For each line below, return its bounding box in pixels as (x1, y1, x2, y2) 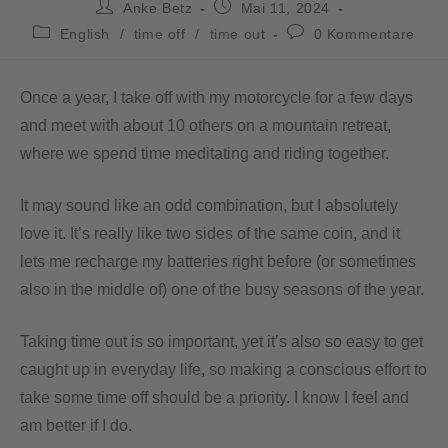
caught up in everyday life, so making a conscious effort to (20, 360, 427, 378)
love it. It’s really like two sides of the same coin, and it (20, 224, 400, 242)
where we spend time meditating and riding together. (20, 144, 389, 162)
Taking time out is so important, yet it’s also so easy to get (20, 332, 423, 350)
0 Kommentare (313, 25, 415, 42)
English (59, 25, 111, 42)
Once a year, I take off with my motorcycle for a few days (20, 88, 413, 106)
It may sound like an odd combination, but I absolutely (20, 196, 398, 214)
